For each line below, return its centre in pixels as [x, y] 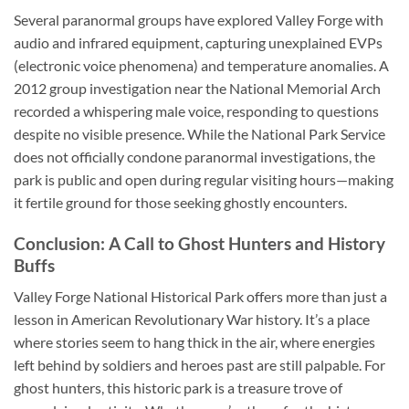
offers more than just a [315, 297]
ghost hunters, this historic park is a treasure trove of [178, 388]
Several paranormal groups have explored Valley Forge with [199, 19]
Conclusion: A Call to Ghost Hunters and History [199, 243]
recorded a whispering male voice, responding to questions [196, 110]
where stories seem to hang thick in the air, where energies [194, 342]
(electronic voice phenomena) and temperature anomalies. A [201, 65]
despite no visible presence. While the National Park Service [199, 133]
